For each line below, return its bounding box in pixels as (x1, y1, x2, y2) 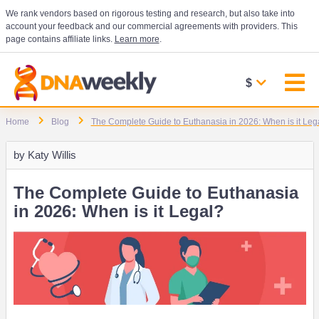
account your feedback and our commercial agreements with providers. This (5, 21, 298, 31)
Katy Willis (27, 149, 76, 161)
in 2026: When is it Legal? (13, 202, 224, 221)
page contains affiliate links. (5, 34, 115, 44)
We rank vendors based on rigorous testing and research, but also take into (5, 9, 295, 19)
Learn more (114, 34, 159, 44)
